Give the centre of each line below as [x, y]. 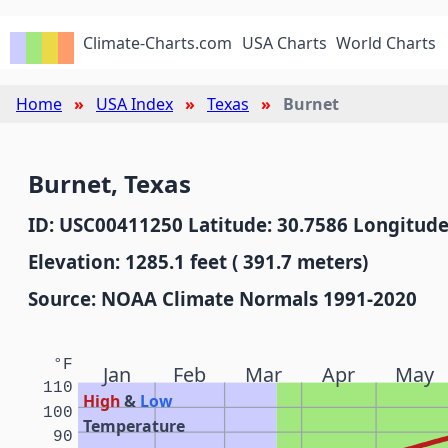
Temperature [134, 425]
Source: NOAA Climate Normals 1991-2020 [222, 298]
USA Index [134, 104]
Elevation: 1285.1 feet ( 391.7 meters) [198, 261]
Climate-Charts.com [158, 43]
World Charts [386, 43]
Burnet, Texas [109, 183]
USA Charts [284, 43]
